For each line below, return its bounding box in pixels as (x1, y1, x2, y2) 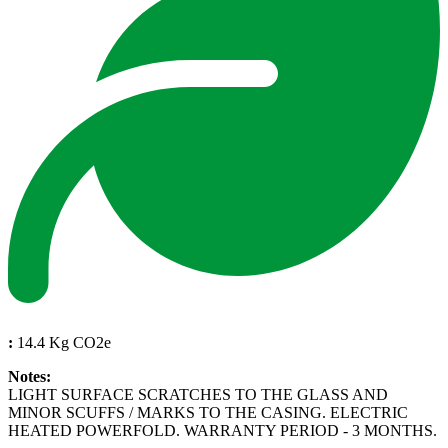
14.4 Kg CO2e (13, 333, 111, 351)
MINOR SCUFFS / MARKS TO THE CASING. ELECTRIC (8, 403, 408, 421)
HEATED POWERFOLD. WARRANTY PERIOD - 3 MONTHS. (8, 421, 437, 439)
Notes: (8, 367, 51, 385)
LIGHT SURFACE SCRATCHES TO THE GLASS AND (8, 385, 388, 403)
